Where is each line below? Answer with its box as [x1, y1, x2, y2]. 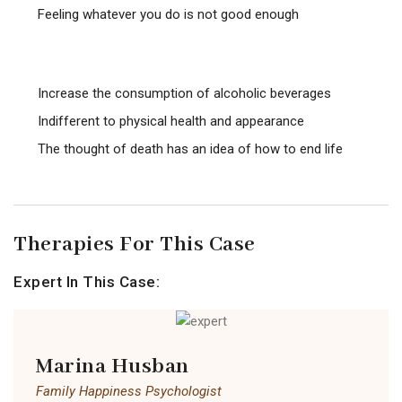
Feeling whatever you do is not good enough [38, 6, 299, 23]
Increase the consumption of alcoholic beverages [38, 85, 331, 102]
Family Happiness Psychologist [36, 383, 222, 400]
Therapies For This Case [13, 232, 256, 258]
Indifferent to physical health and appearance [38, 113, 304, 130]
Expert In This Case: [13, 273, 161, 292]
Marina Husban [36, 354, 189, 380]
